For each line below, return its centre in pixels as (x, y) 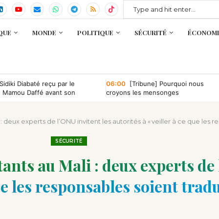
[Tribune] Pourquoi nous (165, 84)
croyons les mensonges (142, 92)
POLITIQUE (95, 33)
